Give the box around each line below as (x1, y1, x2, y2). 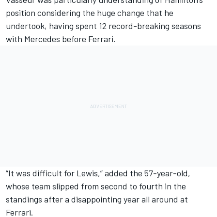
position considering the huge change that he (6, 7, 173, 18)
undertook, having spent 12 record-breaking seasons (6, 20, 201, 31)
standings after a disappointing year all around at (6, 193, 188, 204)
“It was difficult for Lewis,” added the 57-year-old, (6, 167, 190, 178)
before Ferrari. (60, 33, 116, 44)
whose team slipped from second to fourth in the (6, 180, 186, 191)
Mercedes (24, 33, 60, 44)
